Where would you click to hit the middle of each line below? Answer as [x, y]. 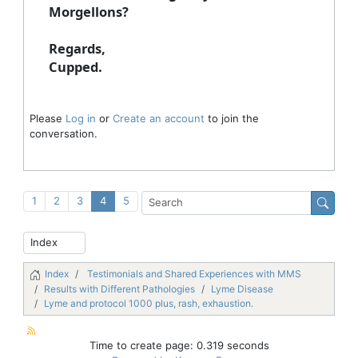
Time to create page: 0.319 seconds [179, 346]
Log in [80, 119]
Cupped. [77, 67]
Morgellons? [90, 12]
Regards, [77, 49]
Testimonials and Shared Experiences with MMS [194, 274]
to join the [231, 119]
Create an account [158, 119]
